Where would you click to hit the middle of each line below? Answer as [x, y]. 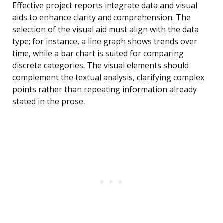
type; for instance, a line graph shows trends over [105, 42]
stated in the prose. [49, 101]
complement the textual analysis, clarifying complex [108, 77]
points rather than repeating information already [105, 89]
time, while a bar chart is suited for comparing [98, 54]
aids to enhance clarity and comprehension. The [102, 18]
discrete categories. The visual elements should [101, 65]
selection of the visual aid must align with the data [106, 30]
